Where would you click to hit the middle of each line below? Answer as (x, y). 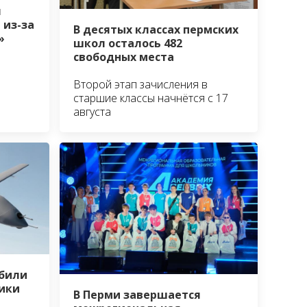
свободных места (124, 57)
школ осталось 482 (128, 43)
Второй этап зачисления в (141, 84)
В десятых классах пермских (156, 29)
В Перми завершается (137, 295)
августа (93, 112)
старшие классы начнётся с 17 (151, 98)
